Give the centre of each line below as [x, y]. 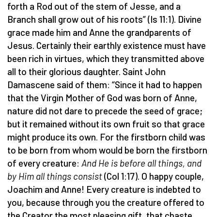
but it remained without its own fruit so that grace [106, 124]
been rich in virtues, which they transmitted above [106, 58]
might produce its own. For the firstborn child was [106, 137]
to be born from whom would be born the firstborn [107, 150]
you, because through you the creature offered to [106, 202]
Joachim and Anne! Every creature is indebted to [104, 189]
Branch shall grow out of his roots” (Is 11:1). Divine [104, 19]
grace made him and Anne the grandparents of [99, 32]
